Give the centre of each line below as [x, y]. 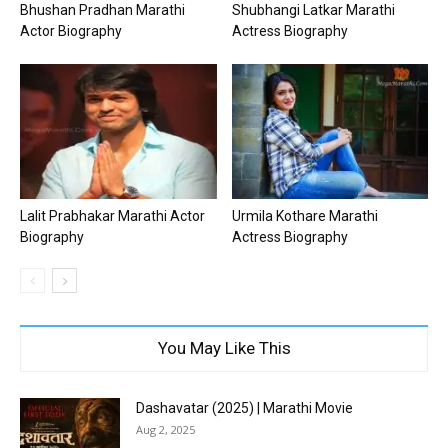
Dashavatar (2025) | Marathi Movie [244, 407]
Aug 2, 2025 [165, 429]
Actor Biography [71, 30]
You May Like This [224, 347]
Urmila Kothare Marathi [304, 215]
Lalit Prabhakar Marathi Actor [112, 215]
